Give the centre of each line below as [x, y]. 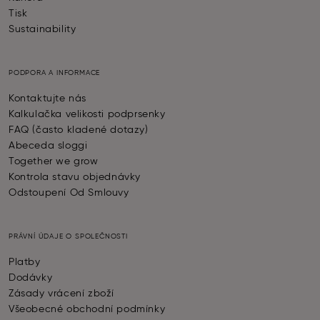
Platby [25, 262]
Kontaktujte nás [47, 99]
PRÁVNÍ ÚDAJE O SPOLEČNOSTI [68, 237]
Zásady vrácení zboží [61, 294]
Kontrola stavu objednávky [75, 177]
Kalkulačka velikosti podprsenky [87, 115]
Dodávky [31, 278]
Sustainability [42, 30]
